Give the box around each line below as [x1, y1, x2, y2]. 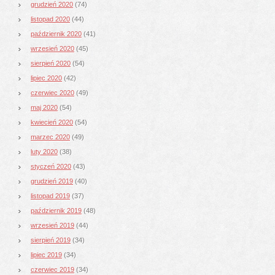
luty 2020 [31, 147, 58, 155]
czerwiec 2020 [31, 88, 74, 96]
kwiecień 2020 [31, 118, 73, 126]
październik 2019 [31, 206, 82, 214]
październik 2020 [31, 29, 82, 37]
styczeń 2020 [31, 162, 71, 170]
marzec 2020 [31, 133, 70, 141]
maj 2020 [31, 103, 58, 111]
